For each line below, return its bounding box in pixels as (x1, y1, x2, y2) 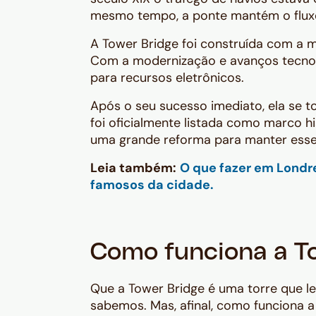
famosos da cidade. (90, 176, 214, 194)
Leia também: (90, 159, 176, 177)
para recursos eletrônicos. (90, 69, 244, 87)
